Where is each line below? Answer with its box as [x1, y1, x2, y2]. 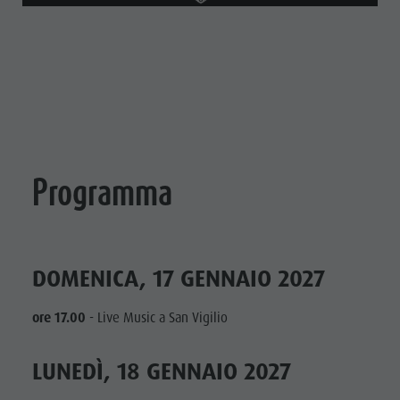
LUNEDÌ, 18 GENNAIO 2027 [32, 356, 291, 387]
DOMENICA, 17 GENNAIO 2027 [32, 263, 325, 295]
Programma [32, 171, 172, 214]
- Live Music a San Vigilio [86, 309, 228, 328]
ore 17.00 [32, 309, 86, 328]
